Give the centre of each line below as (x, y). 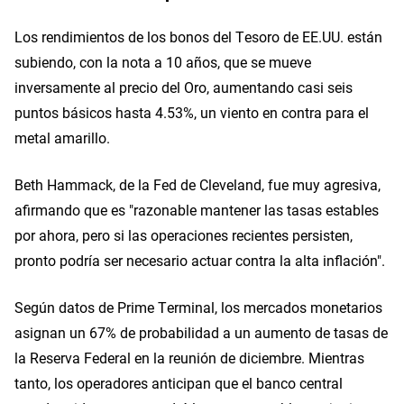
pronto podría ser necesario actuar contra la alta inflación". (200, 260)
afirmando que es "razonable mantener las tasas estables (197, 210)
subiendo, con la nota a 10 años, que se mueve (163, 62)
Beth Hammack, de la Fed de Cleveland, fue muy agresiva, (197, 184)
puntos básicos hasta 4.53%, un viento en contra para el (192, 112)
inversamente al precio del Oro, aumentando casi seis (184, 87)
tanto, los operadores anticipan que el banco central (179, 383)
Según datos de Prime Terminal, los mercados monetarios (198, 307)
